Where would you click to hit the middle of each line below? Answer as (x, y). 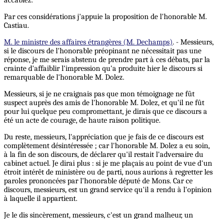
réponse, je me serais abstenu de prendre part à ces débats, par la (107, 60)
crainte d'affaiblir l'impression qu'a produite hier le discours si (103, 69)
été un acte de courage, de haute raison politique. (82, 120)
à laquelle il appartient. (41, 199)
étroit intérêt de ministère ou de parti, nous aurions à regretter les (108, 172)
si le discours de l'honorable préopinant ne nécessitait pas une (103, 51)
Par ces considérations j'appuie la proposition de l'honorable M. (105, 17)
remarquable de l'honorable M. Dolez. (64, 77)
